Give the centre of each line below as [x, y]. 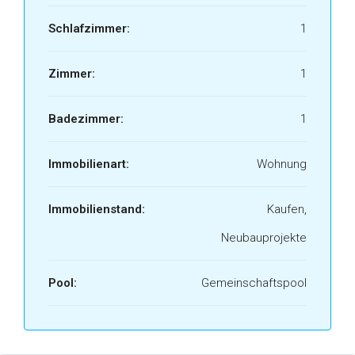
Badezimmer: [86, 119]
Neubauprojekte [264, 238]
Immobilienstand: [97, 209]
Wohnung [282, 164]
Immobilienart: [89, 164]
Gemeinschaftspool [254, 283]
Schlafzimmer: [89, 29]
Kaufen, [287, 209]
